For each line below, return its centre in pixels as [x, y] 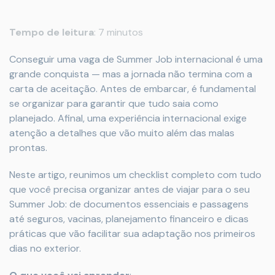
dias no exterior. [45, 248]
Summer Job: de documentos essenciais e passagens [129, 204]
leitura [78, 32]
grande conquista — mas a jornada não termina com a [131, 74]
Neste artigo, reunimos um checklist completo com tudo [135, 175]
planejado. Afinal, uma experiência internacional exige [128, 118]
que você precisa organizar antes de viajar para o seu [130, 189]
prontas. [28, 148]
